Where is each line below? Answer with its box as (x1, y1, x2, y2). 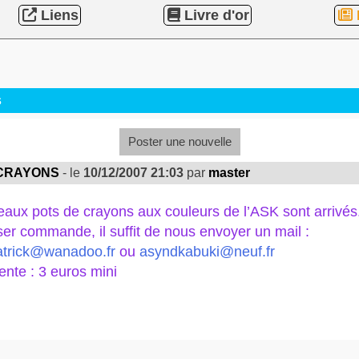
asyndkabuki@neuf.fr (139, 244, 275, 260)
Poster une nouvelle (127, 135, 232, 149)
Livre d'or (180, 7, 249, 24)
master (208, 166, 250, 180)
